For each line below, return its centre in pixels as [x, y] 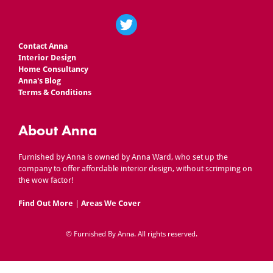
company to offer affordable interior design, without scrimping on [136, 168]
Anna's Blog [40, 81]
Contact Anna [43, 46]
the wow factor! [46, 180]
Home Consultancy [54, 69]
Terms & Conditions [55, 93]
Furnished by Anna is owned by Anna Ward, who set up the [123, 157]
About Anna [58, 130]
